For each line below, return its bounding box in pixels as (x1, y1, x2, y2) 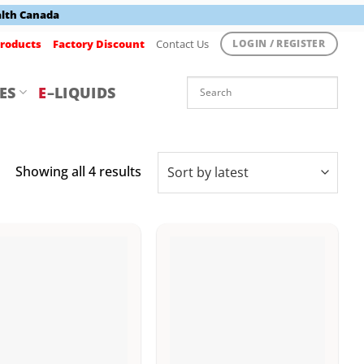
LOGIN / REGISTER (232, 37, 326, 50)
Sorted (140, 161, 182, 180)
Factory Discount (52, 36, 145, 51)
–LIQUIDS (46, 82, 116, 102)
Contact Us (155, 36, 209, 51)
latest (140, 197, 175, 215)
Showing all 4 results (15, 162, 141, 180)
